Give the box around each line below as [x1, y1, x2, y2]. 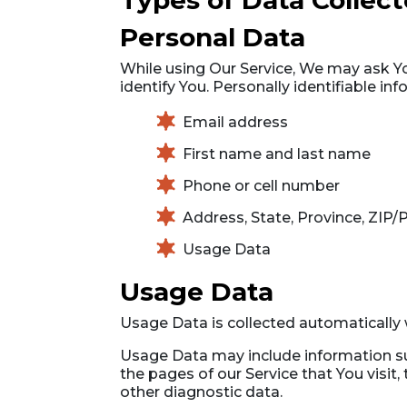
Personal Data [120, 22, 305, 53]
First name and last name [183, 144, 371, 163]
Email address [183, 113, 288, 131]
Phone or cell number [183, 176, 340, 194]
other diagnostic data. [120, 383, 283, 401]
